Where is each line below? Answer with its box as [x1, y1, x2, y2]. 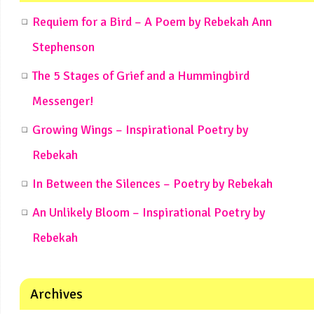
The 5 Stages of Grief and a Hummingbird [32, 67, 250, 83]
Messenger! [32, 93, 94, 109]
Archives [30, 285, 83, 303]
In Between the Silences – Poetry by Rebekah [32, 175, 273, 191]
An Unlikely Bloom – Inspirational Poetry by [32, 204, 265, 220]
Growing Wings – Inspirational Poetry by [32, 121, 248, 137]
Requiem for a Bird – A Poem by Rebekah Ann [32, 13, 272, 29]
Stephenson [32, 39, 95, 55]
